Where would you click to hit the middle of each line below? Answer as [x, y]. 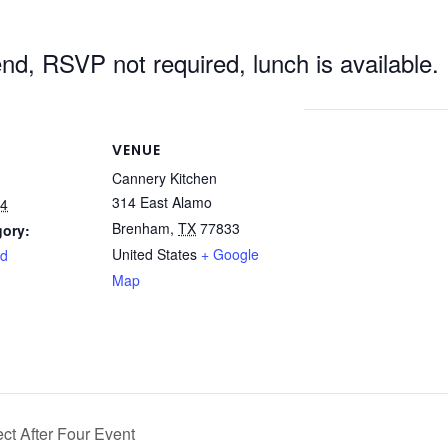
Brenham [141, 228]
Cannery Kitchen [164, 178]
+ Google [230, 254]
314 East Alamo [162, 202]
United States [154, 254]
